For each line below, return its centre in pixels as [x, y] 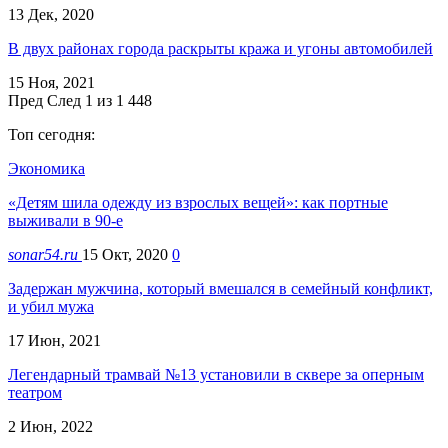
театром [35, 392]
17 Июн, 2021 [54, 340]
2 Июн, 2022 [50, 426]
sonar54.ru [45, 254]
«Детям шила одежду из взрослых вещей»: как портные [198, 202]
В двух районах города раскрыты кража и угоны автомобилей [220, 48]
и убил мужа [51, 306]
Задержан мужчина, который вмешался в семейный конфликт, [220, 288]
